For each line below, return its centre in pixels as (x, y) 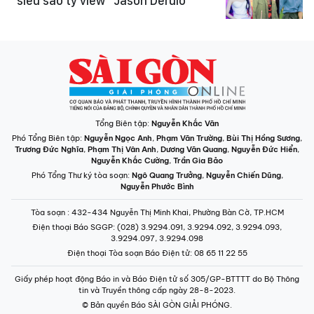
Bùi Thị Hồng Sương (263, 138)
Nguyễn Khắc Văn (185, 123)
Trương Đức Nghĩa (49, 149)
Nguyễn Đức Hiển (264, 149)
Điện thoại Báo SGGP (73, 227)
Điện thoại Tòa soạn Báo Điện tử (128, 253)
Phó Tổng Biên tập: (48, 138)
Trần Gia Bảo (198, 161)
